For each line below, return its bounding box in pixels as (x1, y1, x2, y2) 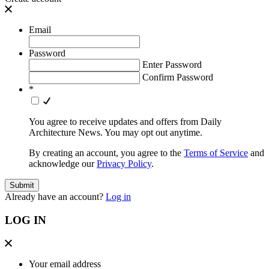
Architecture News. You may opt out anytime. (29, 127, 202, 138)
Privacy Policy (97, 159, 151, 169)
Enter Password (142, 59, 202, 70)
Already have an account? (5, 192, 106, 202)
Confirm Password (142, 72, 213, 83)
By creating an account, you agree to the (29, 148, 184, 159)
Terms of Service (184, 148, 248, 159)
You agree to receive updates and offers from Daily (29, 116, 222, 127)
